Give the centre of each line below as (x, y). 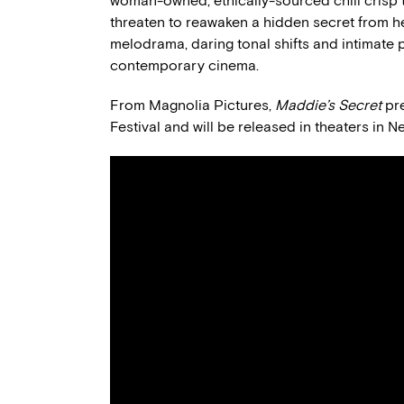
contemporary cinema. (184, 65)
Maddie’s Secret (328, 105)
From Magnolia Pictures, (193, 105)
